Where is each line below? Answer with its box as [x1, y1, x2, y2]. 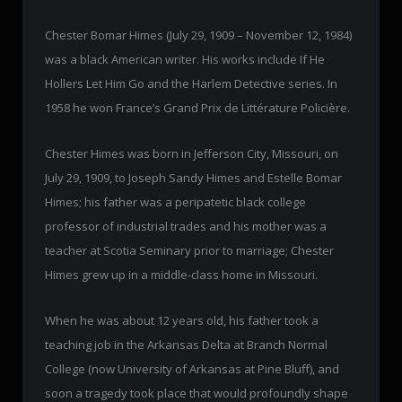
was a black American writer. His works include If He [45, 50, 325, 67]
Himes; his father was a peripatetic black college [45, 194, 306, 211]
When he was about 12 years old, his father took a [45, 312, 319, 329]
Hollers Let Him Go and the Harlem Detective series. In [45, 74, 337, 92]
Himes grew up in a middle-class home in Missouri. [45, 267, 318, 284]
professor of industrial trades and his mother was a [45, 218, 327, 235]
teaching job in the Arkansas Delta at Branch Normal [45, 336, 328, 354]
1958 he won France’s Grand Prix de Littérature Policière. [45, 99, 350, 116]
